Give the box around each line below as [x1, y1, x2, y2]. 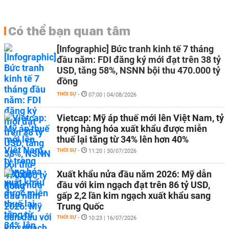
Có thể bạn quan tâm [8, 23, 130, 38]
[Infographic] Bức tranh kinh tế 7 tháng [57, 43, 214, 54]
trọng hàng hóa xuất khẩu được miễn [57, 123, 207, 134]
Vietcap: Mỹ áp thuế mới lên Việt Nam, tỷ [57, 112, 224, 123]
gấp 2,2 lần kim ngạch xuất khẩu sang [57, 190, 211, 201]
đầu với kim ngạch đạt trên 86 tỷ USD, [57, 179, 210, 190]
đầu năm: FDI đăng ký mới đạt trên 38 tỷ [57, 54, 221, 65]
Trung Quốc [57, 201, 104, 212]
